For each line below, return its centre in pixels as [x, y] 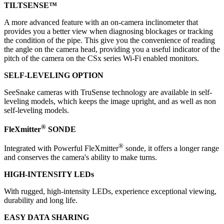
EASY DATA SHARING [46, 217]
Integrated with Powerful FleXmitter [61, 148]
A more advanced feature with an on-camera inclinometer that [101, 22]
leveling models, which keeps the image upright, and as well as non [110, 101]
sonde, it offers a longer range [171, 148]
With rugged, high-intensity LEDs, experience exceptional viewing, [110, 191]
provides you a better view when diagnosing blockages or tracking [108, 31]
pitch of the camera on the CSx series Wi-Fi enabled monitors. [101, 58]
